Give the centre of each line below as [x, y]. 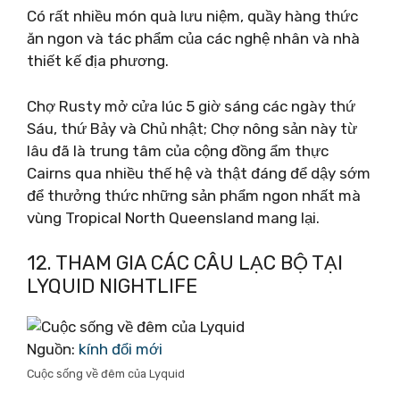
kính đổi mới [121, 349]
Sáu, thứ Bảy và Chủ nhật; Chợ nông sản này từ [192, 128]
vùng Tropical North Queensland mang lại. [173, 217]
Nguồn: [53, 349]
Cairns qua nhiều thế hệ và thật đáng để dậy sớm [199, 173]
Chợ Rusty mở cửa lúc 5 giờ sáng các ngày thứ [191, 106]
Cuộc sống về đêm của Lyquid [106, 374]
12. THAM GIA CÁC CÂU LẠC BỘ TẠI [185, 263]
